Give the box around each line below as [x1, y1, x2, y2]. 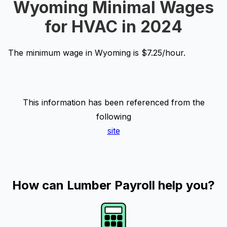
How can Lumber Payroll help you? [12, 178, 215, 193]
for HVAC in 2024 [45, 17, 182, 36]
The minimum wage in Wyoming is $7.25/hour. [8, 48, 185, 58]
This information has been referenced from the [22, 97, 205, 107]
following [96, 111, 131, 122]
